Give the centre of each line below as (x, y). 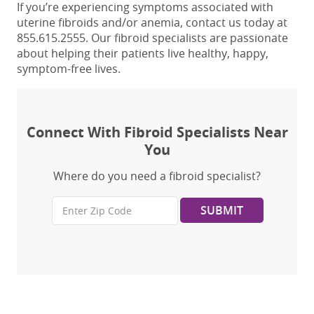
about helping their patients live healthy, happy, (143, 54)
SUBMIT (221, 211)
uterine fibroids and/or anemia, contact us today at (152, 23)
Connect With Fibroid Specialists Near (157, 132)
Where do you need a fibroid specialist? (157, 176)
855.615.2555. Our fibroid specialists (113, 38)
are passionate (249, 38)
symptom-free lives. (69, 69)
